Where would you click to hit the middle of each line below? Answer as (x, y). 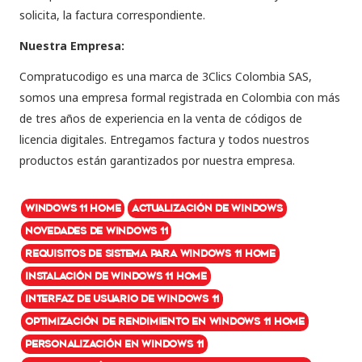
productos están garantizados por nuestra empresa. (157, 160)
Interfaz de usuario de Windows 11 (122, 298)
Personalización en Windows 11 (115, 343)
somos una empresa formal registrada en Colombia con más (180, 97)
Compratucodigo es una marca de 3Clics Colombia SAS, (166, 76)
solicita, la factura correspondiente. (112, 15)
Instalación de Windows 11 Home (116, 276)
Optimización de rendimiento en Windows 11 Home (165, 321)
